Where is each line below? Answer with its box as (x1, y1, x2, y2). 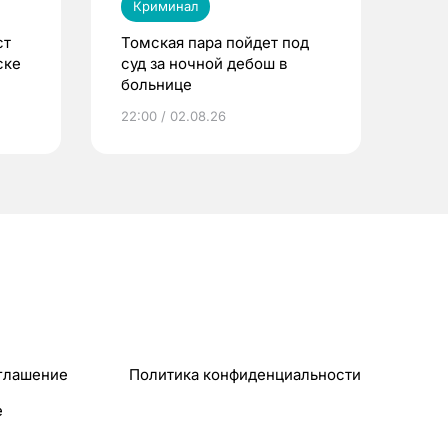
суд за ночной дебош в (121, 53, 287, 73)
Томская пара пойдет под (121, 32, 309, 52)
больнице (121, 74, 192, 94)
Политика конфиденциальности (129, 365, 361, 384)
